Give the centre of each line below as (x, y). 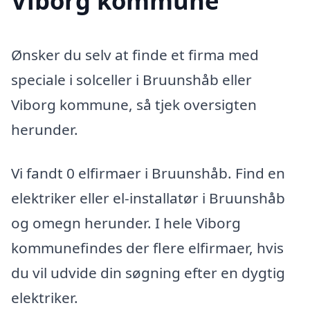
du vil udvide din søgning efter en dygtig (148, 273)
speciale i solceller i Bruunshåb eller (131, 79)
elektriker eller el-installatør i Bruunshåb (148, 198)
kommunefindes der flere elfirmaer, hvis (147, 248)
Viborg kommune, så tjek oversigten (134, 104)
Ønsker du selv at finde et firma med (135, 54)
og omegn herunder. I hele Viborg (126, 223)
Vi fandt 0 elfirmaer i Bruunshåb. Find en (148, 173)
